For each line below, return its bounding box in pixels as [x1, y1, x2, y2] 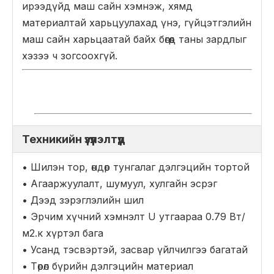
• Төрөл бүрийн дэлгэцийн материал [22, 260, 193, 272]
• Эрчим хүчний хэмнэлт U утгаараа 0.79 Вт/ [22, 210, 245, 223]
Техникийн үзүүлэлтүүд [22, 133, 125, 146]
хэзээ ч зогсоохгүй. [22, 50, 117, 62]
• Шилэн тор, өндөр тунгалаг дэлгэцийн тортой [22, 161, 250, 173]
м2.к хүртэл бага [22, 227, 103, 239]
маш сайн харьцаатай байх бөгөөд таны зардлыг [22, 33, 246, 45]
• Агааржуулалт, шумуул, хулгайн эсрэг [22, 177, 217, 190]
